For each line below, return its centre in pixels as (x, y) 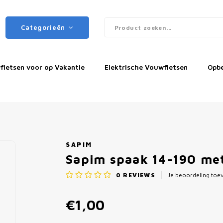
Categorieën (43, 27)
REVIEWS (138, 175)
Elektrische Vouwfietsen (146, 67)
